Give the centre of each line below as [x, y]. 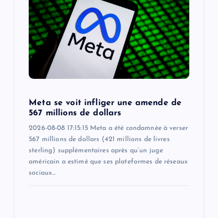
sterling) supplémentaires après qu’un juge [96, 150]
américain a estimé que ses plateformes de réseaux [109, 162]
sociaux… [42, 173]
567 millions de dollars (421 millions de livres [99, 139]
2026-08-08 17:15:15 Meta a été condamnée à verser [109, 128]
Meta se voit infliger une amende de [105, 103]
